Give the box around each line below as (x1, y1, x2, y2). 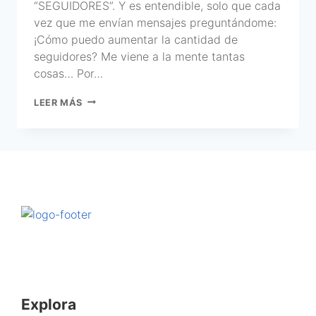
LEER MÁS (34, 97, 83, 108)
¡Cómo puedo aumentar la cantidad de (34, 32, 238, 47)
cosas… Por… (34, 66, 103, 80)
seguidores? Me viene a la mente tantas (34, 49, 245, 63)
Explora (21, 295, 76, 313)
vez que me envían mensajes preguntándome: (34, 15, 276, 30)
